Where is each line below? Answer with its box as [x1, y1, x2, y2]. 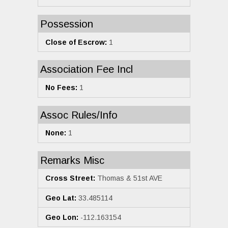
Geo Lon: [45, 213, 78, 221]
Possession [40, 18, 93, 30]
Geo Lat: [45, 193, 76, 202]
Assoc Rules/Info [40, 109, 118, 121]
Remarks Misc [40, 154, 104, 166]
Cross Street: [45, 174, 95, 183]
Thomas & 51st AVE [95, 174, 162, 183]
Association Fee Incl [40, 64, 133, 75]
